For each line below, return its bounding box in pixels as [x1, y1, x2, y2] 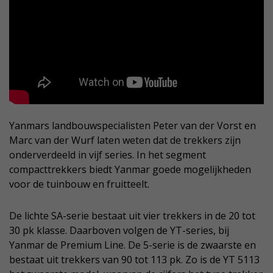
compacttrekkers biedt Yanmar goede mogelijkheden [9, 162, 251, 176]
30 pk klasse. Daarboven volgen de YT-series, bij [9, 223, 229, 237]
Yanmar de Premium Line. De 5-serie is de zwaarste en [9, 238, 256, 252]
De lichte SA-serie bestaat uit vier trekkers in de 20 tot [9, 208, 255, 222]
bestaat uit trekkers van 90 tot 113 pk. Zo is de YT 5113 [9, 252, 260, 266]
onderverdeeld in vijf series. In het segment [9, 147, 206, 161]
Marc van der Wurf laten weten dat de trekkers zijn [9, 133, 241, 147]
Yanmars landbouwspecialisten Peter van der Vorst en [9, 118, 256, 132]
